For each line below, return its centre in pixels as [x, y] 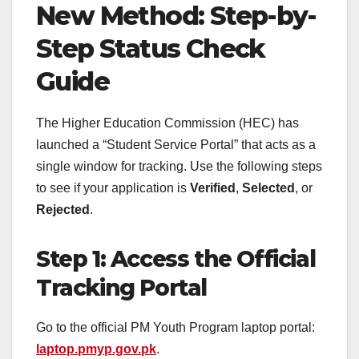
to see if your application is [113, 188]
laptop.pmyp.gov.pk [96, 349]
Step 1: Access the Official [176, 259]
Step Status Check [151, 49]
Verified [213, 188]
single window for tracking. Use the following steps [179, 167]
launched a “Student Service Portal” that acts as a [176, 145]
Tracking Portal [122, 288]
